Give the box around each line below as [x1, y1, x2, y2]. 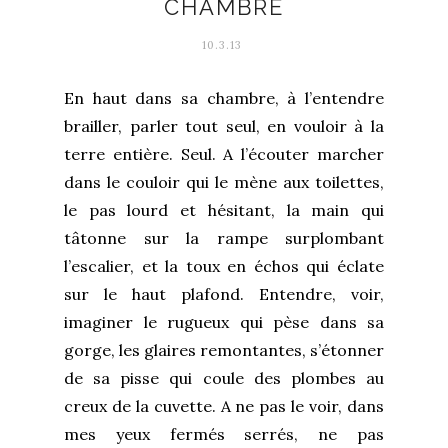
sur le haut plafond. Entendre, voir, [64, 283, 384, 304]
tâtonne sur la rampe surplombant [64, 227, 384, 248]
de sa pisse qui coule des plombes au [64, 367, 384, 388]
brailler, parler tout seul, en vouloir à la [64, 115, 384, 136]
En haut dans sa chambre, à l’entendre [64, 87, 384, 108]
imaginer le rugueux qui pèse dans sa [64, 311, 384, 332]
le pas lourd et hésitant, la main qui [64, 199, 384, 220]
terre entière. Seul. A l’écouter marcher [64, 143, 384, 164]
